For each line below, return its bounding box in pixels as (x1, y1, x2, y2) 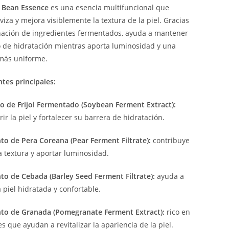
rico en (164, 207, 190, 217)
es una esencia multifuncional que (48, 3, 169, 13)
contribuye (150, 135, 190, 146)
